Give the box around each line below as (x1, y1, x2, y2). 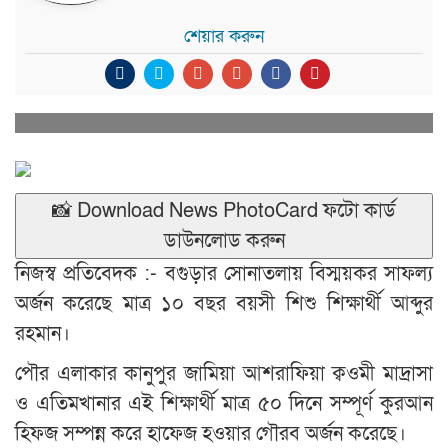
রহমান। (15, 321, 70, 347)
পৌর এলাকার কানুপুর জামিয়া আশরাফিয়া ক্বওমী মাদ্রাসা (15, 361, 433, 387)
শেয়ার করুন (184, 25, 264, 48)
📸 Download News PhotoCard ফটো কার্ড (52, 198, 396, 224)
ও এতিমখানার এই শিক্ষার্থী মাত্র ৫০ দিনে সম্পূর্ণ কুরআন (15, 391, 433, 417)
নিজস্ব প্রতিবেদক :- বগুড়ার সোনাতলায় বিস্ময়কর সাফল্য (15, 261, 433, 287)
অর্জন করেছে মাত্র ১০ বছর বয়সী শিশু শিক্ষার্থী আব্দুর (15, 291, 433, 317)
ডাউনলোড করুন (163, 228, 285, 254)
